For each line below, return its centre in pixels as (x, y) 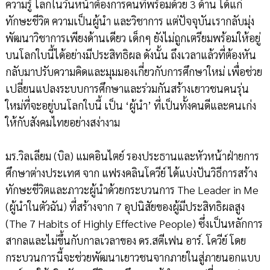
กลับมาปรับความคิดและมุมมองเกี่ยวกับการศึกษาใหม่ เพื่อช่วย (133, 72)
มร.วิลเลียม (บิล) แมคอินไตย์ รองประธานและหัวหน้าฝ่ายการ (132, 156)
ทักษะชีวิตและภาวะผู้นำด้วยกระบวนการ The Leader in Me (132, 190)
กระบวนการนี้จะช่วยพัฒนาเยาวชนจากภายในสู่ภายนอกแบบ (133, 257)
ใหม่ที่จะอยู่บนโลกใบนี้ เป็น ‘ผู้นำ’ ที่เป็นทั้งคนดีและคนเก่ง (130, 105)
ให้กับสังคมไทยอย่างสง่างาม (62, 122)
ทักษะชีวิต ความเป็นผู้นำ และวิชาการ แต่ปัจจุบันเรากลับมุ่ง (130, 21)
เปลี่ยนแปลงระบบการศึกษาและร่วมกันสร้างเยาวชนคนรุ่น (127, 89)
